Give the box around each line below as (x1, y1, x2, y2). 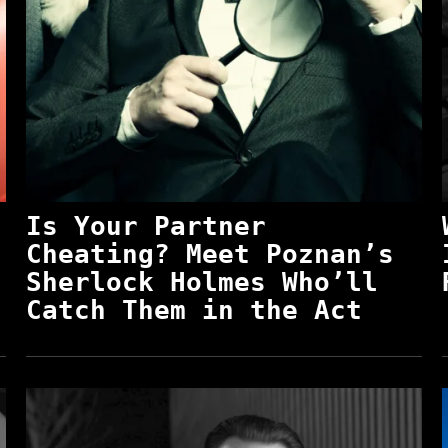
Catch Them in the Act (25, 294, 362, 325)
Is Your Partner (25, 210, 266, 241)
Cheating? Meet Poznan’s (25, 238, 394, 269)
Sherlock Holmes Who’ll (25, 266, 378, 297)
